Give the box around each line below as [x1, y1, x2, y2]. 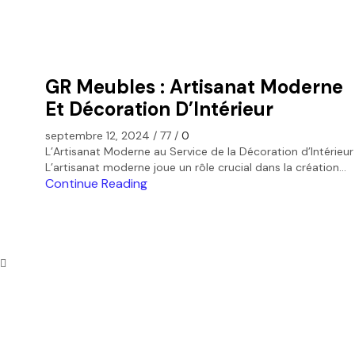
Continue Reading [45, 175, 147, 193]
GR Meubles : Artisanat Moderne [45, 74, 343, 99]
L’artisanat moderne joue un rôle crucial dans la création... [45, 160, 346, 175]
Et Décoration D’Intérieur [45, 96, 273, 121]
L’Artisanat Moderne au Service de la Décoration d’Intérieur [45, 144, 353, 159]
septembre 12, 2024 [45, 128, 150, 143]
